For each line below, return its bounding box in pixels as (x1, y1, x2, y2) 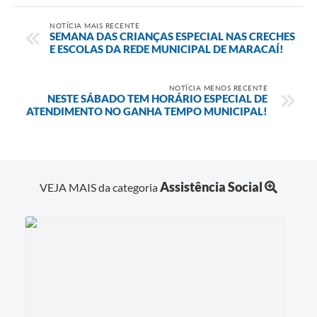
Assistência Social (160, 179, 263, 195)
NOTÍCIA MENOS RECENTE (168, 83, 267, 92)
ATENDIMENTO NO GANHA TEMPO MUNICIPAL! (26, 104, 267, 117)
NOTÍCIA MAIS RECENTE (50, 21, 139, 30)
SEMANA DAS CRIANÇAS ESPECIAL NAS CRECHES (50, 29, 295, 42)
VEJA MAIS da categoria (40, 180, 160, 195)
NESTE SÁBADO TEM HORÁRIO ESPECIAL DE (47, 91, 267, 105)
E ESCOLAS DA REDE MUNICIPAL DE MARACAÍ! (50, 42, 284, 55)
